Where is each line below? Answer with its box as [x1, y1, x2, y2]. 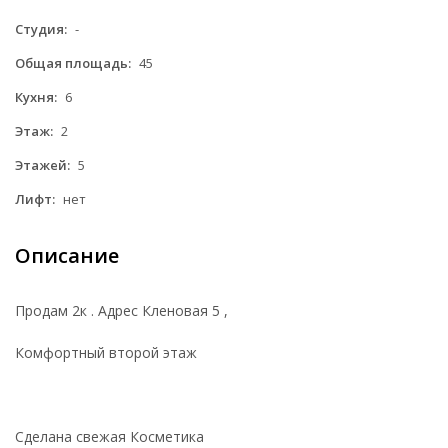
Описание [15, 241, 119, 269]
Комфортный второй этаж [15, 342, 201, 362]
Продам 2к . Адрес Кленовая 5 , [15, 300, 232, 320]
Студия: [15, 19, 67, 38]
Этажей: [15, 155, 70, 174]
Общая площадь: [15, 53, 131, 72]
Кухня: [15, 87, 57, 106]
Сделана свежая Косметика [15, 426, 208, 446]
